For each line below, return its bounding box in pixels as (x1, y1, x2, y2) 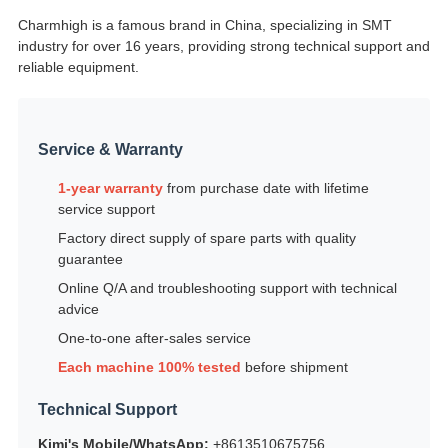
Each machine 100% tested (57, 359, 241, 376)
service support (57, 201, 155, 218)
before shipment (240, 359, 348, 376)
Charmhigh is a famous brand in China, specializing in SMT (17, 17, 392, 34)
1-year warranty (57, 180, 163, 197)
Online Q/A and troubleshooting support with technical (57, 280, 397, 297)
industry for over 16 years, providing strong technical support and (17, 38, 430, 55)
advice (57, 301, 99, 318)
